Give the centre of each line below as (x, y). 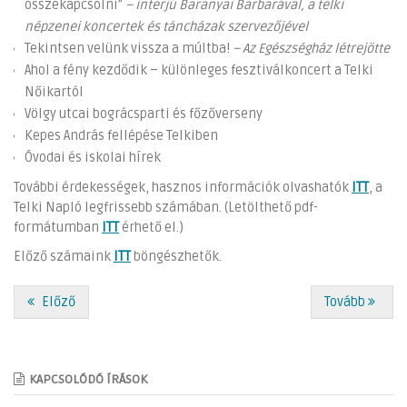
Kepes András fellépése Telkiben (121, 136)
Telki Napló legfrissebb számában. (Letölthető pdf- (166, 208)
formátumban (58, 228)
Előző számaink (64, 257)
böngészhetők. (176, 257)
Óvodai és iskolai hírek (93, 158)
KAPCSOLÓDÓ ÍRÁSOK (88, 380)
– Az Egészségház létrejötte (311, 49)
